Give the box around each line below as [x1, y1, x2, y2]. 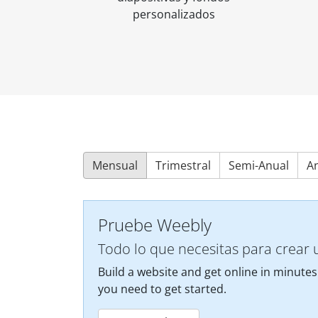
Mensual [92, 158, 138, 174]
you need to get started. [98, 281, 226, 297]
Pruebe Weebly [98, 213, 212, 237]
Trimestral [155, 158, 211, 174]
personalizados [132, 6, 215, 23]
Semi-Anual [229, 158, 289, 174]
